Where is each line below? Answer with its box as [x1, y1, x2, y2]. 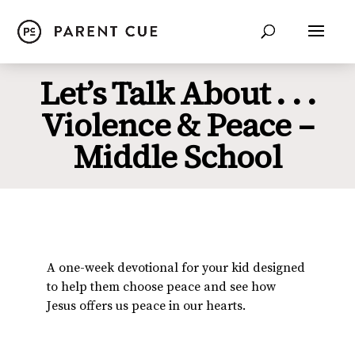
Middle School [74, 136, 281, 178]
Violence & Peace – [41, 104, 314, 147]
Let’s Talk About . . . [39, 72, 316, 115]
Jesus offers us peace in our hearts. [47, 298, 246, 314]
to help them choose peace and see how [47, 279, 277, 295]
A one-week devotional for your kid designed [47, 260, 306, 276]
